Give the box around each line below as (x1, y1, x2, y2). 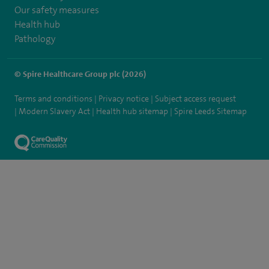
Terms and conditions (14, 92, 92, 104)
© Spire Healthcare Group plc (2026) (14, 68, 146, 79)
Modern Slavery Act (19, 105, 90, 116)
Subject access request (155, 92, 236, 104)
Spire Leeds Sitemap (174, 105, 247, 116)
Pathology (14, 32, 55, 45)
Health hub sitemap (96, 105, 168, 116)
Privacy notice (98, 92, 149, 104)
